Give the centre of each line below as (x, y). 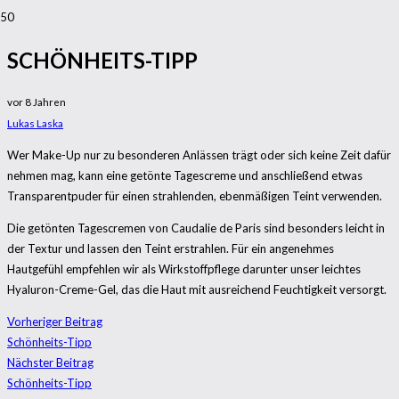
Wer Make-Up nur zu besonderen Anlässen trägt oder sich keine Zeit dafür (199, 155)
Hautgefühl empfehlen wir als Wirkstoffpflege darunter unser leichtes (184, 269)
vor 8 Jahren (37, 102)
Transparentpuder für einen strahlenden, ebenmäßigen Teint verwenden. (195, 196)
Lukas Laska (35, 123)
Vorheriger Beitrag (55, 322)
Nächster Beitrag (50, 363)
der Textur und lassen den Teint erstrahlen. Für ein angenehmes (171, 249)
